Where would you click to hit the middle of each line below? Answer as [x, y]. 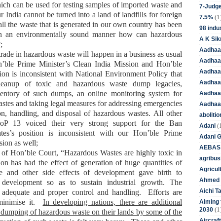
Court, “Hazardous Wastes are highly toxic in [110, 152]
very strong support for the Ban [126, 123]
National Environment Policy [123, 74]
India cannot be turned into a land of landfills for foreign [94, 14]
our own [115, 24]
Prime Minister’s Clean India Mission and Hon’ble [100, 64]
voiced [38, 123]
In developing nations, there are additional [112, 202]
